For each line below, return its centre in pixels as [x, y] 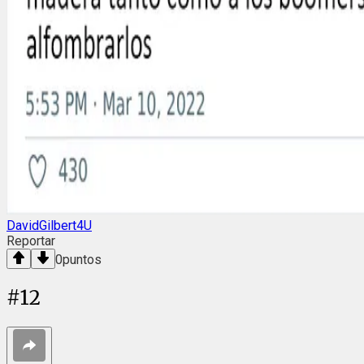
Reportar [31, 240]
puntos [82, 259]
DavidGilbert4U [49, 225]
